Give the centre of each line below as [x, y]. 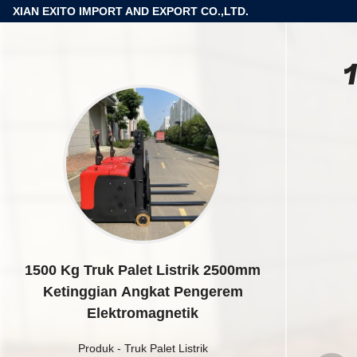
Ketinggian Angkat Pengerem [143, 292]
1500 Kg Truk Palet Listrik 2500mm [143, 270]
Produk [96, 348]
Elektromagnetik [143, 313]
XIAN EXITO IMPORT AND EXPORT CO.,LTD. [131, 11]
